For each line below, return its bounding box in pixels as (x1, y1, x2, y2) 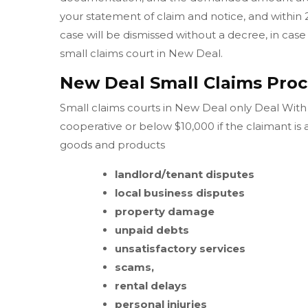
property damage (115, 205, 214, 219)
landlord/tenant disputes (115, 168, 254, 181)
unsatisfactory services (115, 242, 245, 256)
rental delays (115, 279, 187, 293)
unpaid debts (115, 223, 189, 237)
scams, (115, 261, 154, 274)
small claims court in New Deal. (60, 47, 223, 60)
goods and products (60, 138, 165, 152)
